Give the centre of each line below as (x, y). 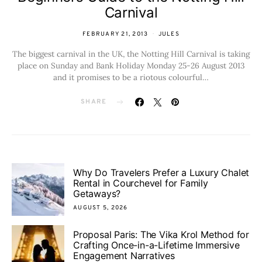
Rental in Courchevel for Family (141, 183)
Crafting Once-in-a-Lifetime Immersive (156, 245)
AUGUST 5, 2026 (101, 208)
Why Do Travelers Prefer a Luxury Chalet (161, 172)
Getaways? (97, 193)
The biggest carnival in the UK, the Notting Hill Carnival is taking (131, 54)
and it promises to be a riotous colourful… (131, 77)
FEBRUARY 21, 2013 (116, 35)
